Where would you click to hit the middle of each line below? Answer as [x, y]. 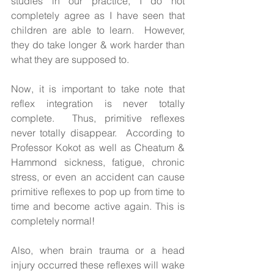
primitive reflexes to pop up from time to [98, 192]
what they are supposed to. [71, 60]
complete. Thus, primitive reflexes [98, 118]
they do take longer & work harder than [98, 45]
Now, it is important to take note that [98, 89]
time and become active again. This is [98, 206]
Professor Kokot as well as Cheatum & [98, 148]
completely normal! [54, 221]
